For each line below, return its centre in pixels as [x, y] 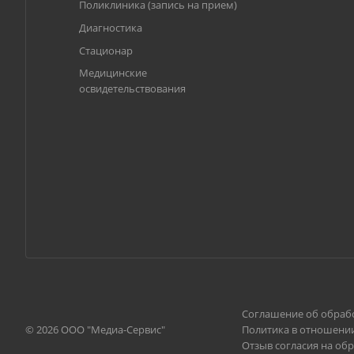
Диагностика [111, 28]
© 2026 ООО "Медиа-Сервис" [95, 330]
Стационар [106, 51]
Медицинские [113, 73]
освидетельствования [132, 88]
